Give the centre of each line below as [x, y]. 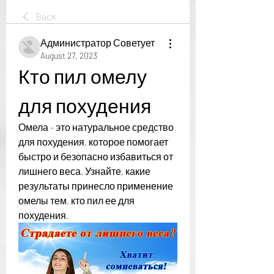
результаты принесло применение [96, 186]
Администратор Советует [98, 43]
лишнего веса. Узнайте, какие [84, 171]
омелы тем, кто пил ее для [76, 200]
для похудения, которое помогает [93, 142]
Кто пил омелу [83, 76]
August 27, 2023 [69, 55]
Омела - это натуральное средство [96, 127]
